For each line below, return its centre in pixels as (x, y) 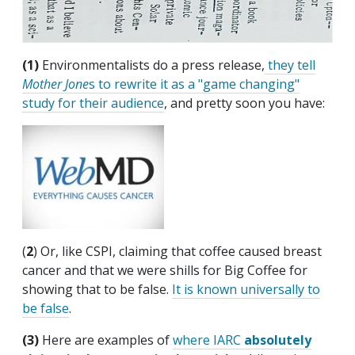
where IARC (208, 340)
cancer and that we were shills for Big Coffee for (165, 271)
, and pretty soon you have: (244, 103)
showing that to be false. (97, 290)
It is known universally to (246, 290)
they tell (290, 65)
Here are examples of (107, 340)
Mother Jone (55, 84)
